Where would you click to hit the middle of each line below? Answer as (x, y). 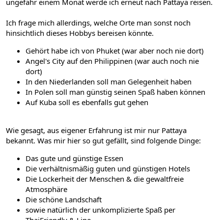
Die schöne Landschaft (64, 199)
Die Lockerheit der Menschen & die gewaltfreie (105, 179)
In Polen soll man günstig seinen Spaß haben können (115, 92)
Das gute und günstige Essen (74, 158)
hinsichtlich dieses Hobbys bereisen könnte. (80, 33)
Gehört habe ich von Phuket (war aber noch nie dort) (115, 50)
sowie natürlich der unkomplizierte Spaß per (100, 209)
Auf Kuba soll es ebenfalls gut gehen (87, 102)
